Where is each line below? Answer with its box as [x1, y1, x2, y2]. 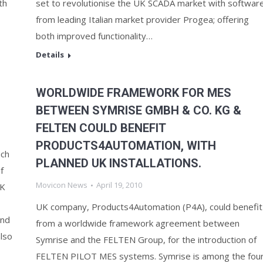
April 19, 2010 [96, 180, 142, 190]
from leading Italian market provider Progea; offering [36, 14, 249, 25]
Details [36, 49, 64, 60]
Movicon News [36, 180, 87, 190]
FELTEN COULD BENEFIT [36, 121, 166, 135]
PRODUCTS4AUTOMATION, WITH [36, 139, 216, 153]
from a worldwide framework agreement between [36, 217, 240, 229]
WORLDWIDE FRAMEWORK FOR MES [36, 86, 231, 100]
